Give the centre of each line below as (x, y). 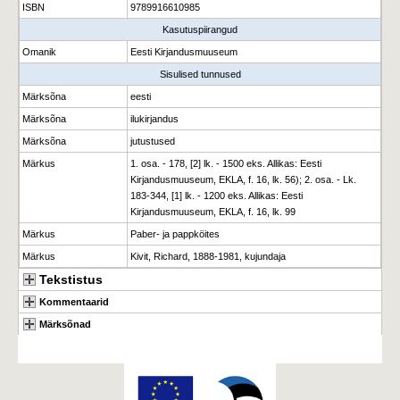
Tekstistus (71, 279)
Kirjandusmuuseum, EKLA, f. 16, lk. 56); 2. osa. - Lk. (243, 179)
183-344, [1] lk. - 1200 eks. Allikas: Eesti (217, 196)
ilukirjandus (154, 119)
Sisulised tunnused (200, 74)
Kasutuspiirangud (200, 29)
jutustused (153, 141)
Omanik (39, 52)
